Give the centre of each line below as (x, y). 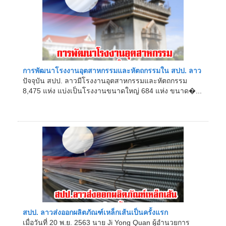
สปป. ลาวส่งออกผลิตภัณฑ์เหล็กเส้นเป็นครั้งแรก (95, 212)
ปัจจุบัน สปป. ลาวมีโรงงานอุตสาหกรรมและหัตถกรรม (105, 81)
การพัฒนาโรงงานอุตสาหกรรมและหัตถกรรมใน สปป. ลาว (112, 71)
